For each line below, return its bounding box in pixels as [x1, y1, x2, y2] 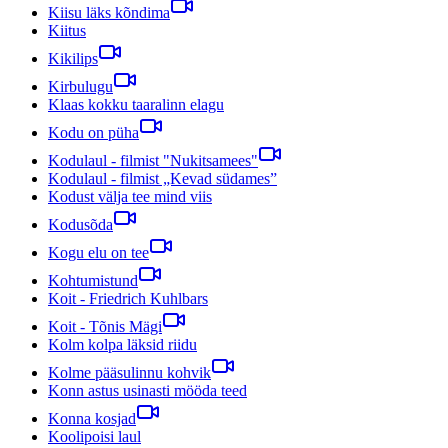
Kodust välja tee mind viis [48, 187, 212, 205]
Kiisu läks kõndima [48, 3, 170, 21]
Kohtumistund [48, 271, 138, 289]
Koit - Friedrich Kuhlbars [48, 289, 208, 307]
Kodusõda [48, 215, 113, 233]
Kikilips [48, 49, 98, 67]
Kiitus [48, 21, 86, 39]
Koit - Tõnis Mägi [48, 317, 162, 335]
